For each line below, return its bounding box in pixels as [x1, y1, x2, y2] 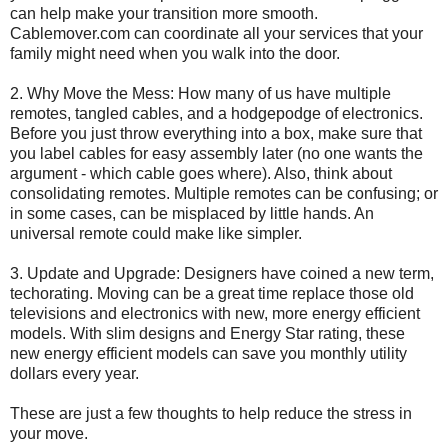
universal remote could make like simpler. [10, 224, 302, 242]
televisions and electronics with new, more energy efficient [10, 304, 420, 322]
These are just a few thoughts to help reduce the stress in [10, 404, 412, 422]
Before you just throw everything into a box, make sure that [10, 124, 422, 142]
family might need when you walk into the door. [10, 44, 340, 62]
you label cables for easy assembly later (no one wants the [10, 144, 423, 162]
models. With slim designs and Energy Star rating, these [10, 324, 405, 342]
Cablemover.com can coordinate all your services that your [10, 24, 423, 42]
